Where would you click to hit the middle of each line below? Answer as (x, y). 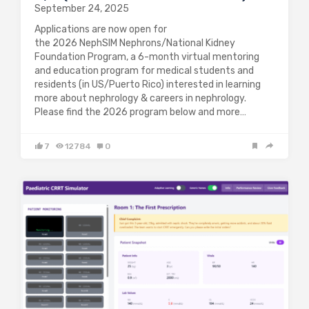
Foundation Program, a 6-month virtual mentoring (147, 57)
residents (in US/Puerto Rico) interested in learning (148, 84)
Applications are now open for (101, 29)
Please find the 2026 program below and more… (140, 112)
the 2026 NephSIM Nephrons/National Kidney (135, 43)
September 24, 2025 (82, 8)
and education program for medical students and (144, 70)
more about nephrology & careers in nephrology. (141, 98)
